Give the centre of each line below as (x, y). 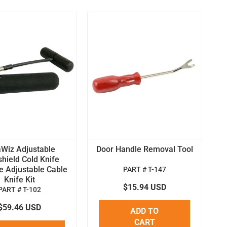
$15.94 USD (145, 187)
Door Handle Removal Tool (145, 149)
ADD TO (145, 211)
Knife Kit (19, 179)
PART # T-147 (145, 169)
